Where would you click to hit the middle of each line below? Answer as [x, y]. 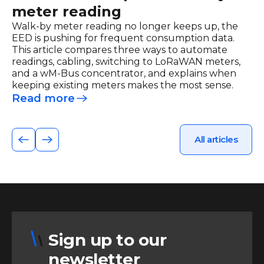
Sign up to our [108, 240]
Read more [43, 98]
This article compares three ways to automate [120, 49]
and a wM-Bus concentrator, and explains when [124, 73]
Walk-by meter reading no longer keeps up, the [125, 26]
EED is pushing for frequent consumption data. [123, 38]
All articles [216, 139]
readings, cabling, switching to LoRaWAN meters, [126, 61]
